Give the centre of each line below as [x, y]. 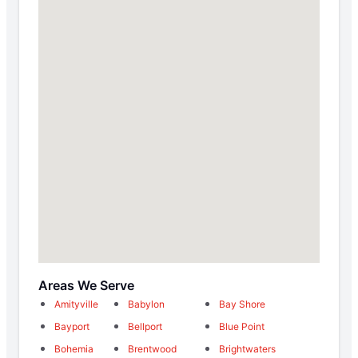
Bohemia [74, 349]
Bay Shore [242, 304]
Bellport [145, 327]
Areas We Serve [86, 286]
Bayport [72, 327]
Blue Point [241, 327]
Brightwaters [247, 349]
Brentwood [153, 349]
